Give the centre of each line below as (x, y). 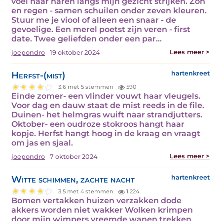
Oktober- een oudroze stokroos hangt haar (98, 124)
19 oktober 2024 (75, 52)
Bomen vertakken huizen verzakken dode (96, 201)
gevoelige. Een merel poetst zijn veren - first (101, 29)
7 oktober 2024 (74, 157)
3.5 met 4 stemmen (87, 191)
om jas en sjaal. (42, 143)
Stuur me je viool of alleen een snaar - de (94, 20)
